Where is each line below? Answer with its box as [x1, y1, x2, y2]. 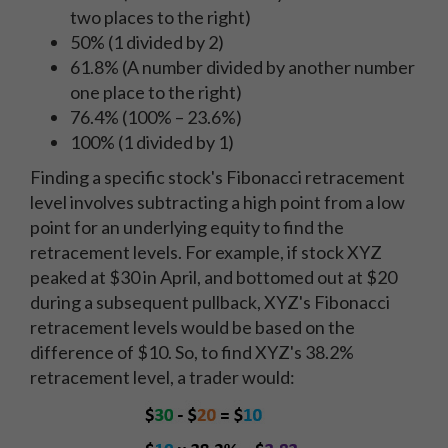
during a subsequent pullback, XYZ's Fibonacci [30, 291, 390, 313]
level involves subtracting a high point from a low [30, 191, 405, 213]
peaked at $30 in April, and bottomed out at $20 [30, 266, 397, 288]
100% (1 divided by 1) [70, 131, 234, 153]
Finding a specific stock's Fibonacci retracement [30, 166, 405, 188]
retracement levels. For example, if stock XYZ [30, 241, 382, 263]
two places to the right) [70, 6, 251, 28]
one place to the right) [70, 81, 242, 103]
